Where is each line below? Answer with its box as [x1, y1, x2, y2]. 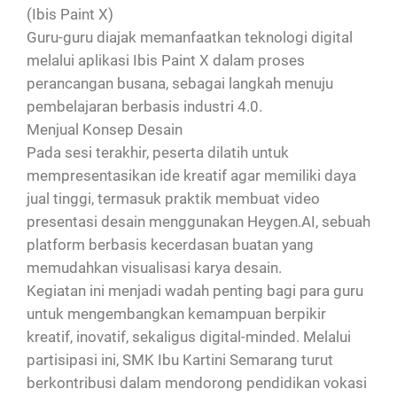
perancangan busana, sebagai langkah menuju [27, 74, 333, 93]
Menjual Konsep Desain [27, 121, 183, 139]
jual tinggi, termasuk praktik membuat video [27, 190, 320, 208]
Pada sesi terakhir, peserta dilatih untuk [27, 144, 289, 162]
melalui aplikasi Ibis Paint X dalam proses [27, 51, 305, 70]
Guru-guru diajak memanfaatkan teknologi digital [27, 28, 353, 47]
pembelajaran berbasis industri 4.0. [27, 97, 262, 116]
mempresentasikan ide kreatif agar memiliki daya [27, 167, 356, 185]
